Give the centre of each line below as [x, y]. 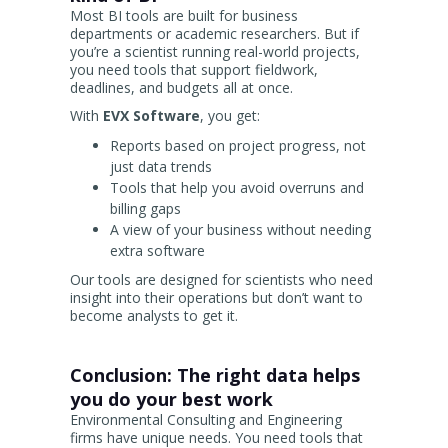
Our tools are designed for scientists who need [221, 280]
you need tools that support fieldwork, [194, 70]
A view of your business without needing [240, 230]
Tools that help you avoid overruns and [237, 188]
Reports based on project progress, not [238, 146]
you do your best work [171, 399]
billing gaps [145, 209]
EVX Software [151, 116]
